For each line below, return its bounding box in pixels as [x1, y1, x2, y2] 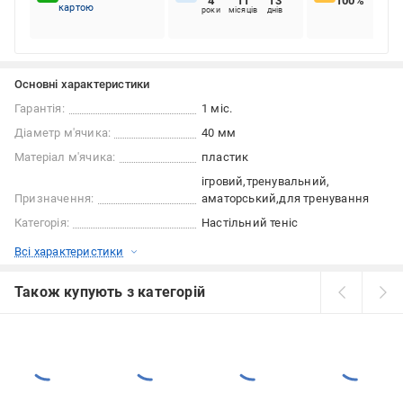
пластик [201, 150, 249, 164]
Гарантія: [14, 102, 65, 115]
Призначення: [14, 192, 94, 205]
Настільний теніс [201, 216, 299, 229]
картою [58, 2, 94, 13]
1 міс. [201, 102, 233, 115]
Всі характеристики [14, 245, 124, 258]
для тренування [279, 192, 370, 205]
